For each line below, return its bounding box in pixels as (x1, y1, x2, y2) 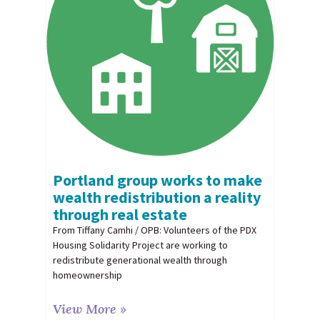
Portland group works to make (52, 169, 262, 190)
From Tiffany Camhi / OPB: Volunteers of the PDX (52, 223, 256, 236)
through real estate (52, 204, 187, 224)
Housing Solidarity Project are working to (52, 238, 228, 251)
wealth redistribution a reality (52, 186, 261, 207)
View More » (52, 300, 126, 317)
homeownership (52, 268, 122, 281)
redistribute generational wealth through (52, 253, 227, 266)
